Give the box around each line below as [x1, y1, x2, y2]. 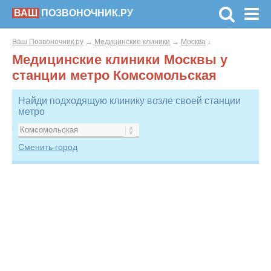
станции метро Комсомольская [12, 68, 217, 83]
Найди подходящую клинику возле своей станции [18, 96, 241, 106]
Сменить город [18, 142, 77, 152]
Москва [181, 38, 206, 46]
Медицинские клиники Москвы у [12, 52, 227, 67]
